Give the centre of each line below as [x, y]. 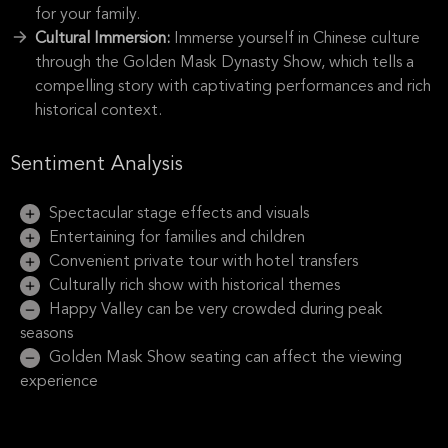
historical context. [98, 111]
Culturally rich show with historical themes [192, 286]
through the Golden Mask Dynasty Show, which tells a [224, 63]
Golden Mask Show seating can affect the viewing [223, 358]
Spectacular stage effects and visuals [177, 214]
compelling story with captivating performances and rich [233, 87]
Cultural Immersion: [104, 39]
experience [59, 382]
